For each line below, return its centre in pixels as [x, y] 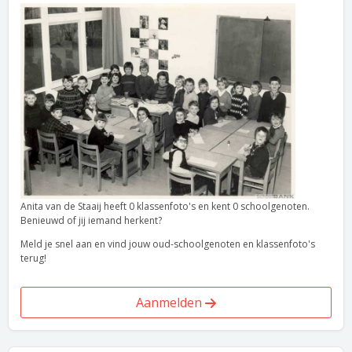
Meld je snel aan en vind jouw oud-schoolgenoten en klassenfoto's [168, 244]
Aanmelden [170, 302]
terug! [33, 258]
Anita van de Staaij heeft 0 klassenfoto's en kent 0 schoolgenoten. [165, 206]
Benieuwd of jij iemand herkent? [91, 220]
